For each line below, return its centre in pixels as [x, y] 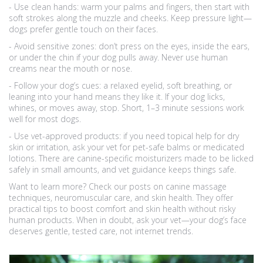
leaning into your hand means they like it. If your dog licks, [117, 97]
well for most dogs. [45, 119]
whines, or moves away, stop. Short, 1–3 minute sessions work [127, 108]
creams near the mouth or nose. [70, 68]
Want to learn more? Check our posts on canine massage [118, 186]
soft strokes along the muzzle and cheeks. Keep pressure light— [130, 18]
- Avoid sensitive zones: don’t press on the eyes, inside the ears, [129, 46]
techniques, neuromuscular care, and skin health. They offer [121, 198]
